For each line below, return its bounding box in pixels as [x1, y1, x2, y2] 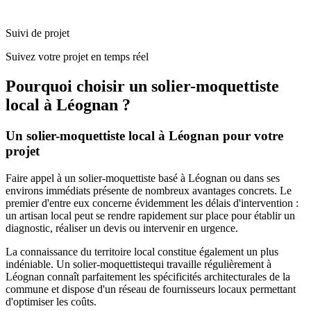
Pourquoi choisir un [6, 76, 151, 95]
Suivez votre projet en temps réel [6, 51, 149, 63]
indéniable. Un [6, 258, 73, 270]
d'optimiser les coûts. [6, 295, 96, 308]
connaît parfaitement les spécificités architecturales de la [44, 270, 290, 283]
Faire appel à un [6, 171, 78, 184]
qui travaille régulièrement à [150, 258, 271, 270]
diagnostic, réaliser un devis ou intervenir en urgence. [6, 221, 238, 234]
